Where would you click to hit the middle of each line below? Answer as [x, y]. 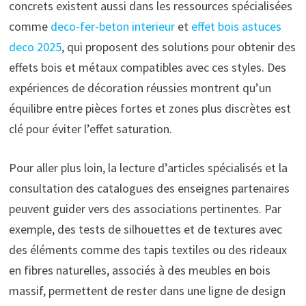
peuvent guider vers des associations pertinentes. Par [145, 208]
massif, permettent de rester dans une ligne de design [147, 290]
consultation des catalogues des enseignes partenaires [149, 188]
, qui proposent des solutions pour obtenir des [178, 46]
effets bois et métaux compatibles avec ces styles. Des [147, 67]
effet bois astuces [236, 26]
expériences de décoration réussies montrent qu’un [140, 87]
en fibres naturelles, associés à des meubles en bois [139, 270]
